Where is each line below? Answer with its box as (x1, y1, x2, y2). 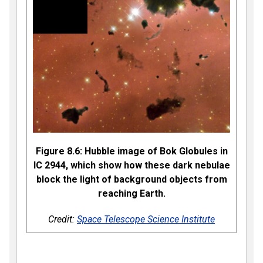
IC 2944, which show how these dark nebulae (33, 160, 230, 171)
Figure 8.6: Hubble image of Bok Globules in (35, 146, 228, 157)
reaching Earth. (97, 188, 166, 200)
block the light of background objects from (36, 174, 227, 186)
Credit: (48, 214, 77, 225)
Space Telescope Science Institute (77, 214, 215, 225)
